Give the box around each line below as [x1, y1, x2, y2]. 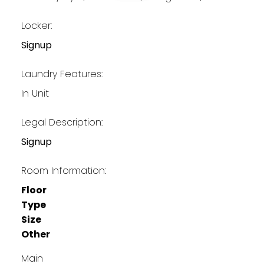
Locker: [21, 18, 52, 32]
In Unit [21, 86, 49, 100]
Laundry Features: [21, 67, 103, 81]
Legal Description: [21, 115, 103, 129]
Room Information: [21, 163, 106, 177]
